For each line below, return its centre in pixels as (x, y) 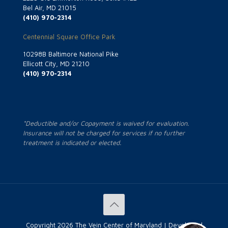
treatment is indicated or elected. (72, 142)
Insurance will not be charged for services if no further (104, 133)
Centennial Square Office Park (69, 36)
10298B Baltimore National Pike (71, 54)
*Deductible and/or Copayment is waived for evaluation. (106, 123)
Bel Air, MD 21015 (50, 7)
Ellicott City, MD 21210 (56, 63)
